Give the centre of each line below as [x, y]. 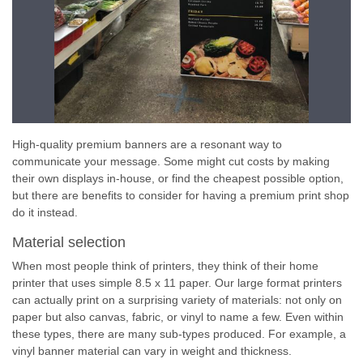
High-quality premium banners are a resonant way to [147, 144]
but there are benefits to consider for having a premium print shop [181, 195]
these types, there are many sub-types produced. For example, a [179, 334]
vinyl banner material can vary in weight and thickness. [152, 351]
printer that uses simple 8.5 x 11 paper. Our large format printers [177, 283]
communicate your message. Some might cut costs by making [171, 161]
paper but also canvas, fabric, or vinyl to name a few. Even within [178, 317]
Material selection [69, 242]
